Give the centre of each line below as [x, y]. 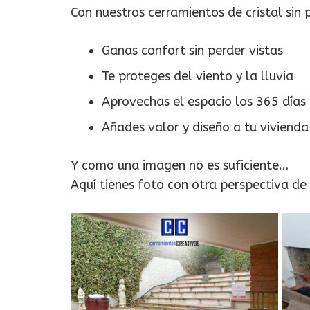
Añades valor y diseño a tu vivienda [205, 127]
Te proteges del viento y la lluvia [198, 76]
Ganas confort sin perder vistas [192, 51]
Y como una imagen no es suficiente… [180, 165]
